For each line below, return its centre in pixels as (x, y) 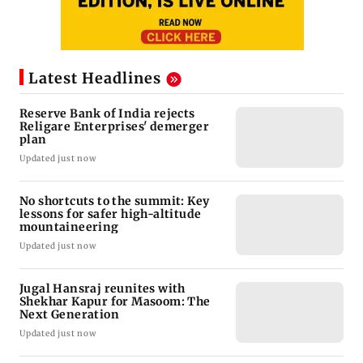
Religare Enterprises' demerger (114, 127)
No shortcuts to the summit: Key (115, 201)
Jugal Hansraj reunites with (102, 289)
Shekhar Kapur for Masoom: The (115, 302)
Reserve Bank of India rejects (107, 114)
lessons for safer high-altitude (111, 214)
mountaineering (69, 227)
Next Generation (69, 315)
